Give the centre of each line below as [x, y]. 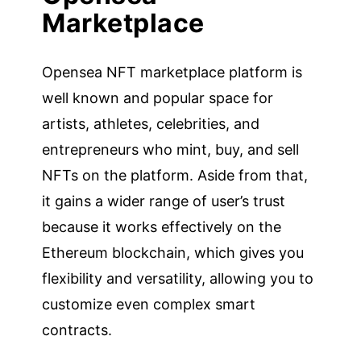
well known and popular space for [158, 98]
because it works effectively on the [162, 226]
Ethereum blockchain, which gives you [173, 252]
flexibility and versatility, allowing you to [178, 278]
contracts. [77, 330]
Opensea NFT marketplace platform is [172, 72]
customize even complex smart [149, 304]
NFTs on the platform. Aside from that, [175, 175]
